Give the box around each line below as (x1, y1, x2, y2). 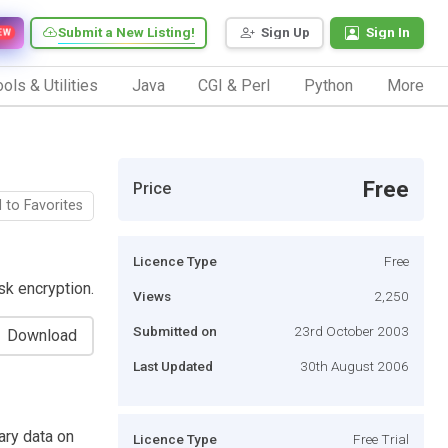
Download (7, 325, 77, 345)
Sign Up (261, 24, 310, 41)
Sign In (366, 24, 410, 41)
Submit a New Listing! (58, 24, 195, 41)
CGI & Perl (198, 75, 271, 95)
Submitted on (133, 322, 217, 339)
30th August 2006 (300, 357, 409, 374)
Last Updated (133, 357, 213, 374)
